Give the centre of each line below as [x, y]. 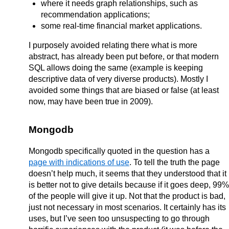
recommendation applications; [95, 14]
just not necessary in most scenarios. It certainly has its [127, 207]
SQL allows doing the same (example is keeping [116, 67]
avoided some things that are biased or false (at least [124, 90]
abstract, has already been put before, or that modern [124, 56]
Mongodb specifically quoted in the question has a [119, 151]
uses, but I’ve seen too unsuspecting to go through [119, 218]
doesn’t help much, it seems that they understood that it [128, 173]
